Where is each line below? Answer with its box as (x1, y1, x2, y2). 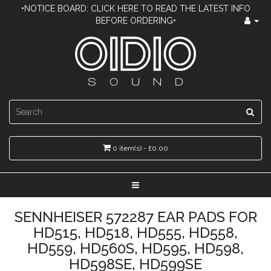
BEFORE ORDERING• (95, 16, 176, 25)
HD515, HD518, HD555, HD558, (33, 224, 238, 241)
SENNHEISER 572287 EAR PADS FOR (14, 208, 257, 226)
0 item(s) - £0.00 (113, 144, 168, 152)
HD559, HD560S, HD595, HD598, (27, 240, 244, 257)
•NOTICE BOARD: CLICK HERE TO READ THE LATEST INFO (21, 4, 250, 13)
